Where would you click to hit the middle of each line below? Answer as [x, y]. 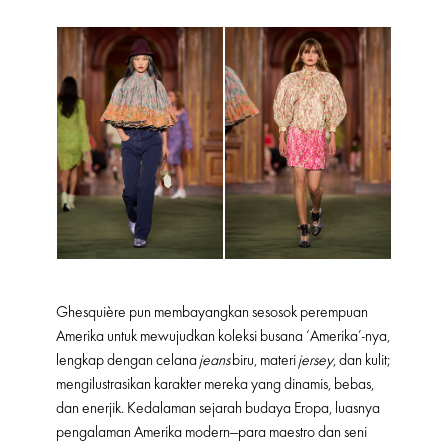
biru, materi [264, 360]
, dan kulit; [361, 360]
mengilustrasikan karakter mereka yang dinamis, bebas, [215, 384]
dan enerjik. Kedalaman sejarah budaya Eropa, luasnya [218, 408]
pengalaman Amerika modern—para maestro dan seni [211, 432]
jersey [315, 360]
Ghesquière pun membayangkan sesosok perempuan [212, 312]
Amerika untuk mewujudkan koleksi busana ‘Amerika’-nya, [223, 336]
